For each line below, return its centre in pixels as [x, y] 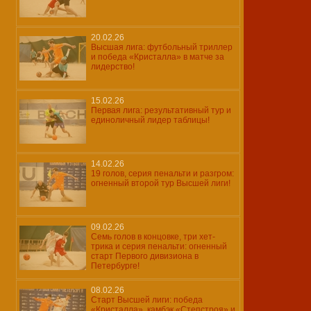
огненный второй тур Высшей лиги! [161, 183]
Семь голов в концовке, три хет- [153, 237]
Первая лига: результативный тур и [161, 110]
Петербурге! [115, 266]
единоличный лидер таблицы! [150, 120]
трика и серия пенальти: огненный [159, 246]
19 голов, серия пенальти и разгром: [162, 174]
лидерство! [113, 67]
